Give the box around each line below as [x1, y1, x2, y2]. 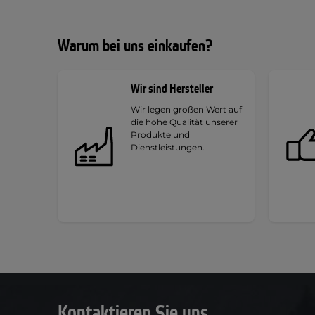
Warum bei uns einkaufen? [58, 35, 212, 57]
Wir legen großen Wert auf [131, 103, 242, 115]
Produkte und [131, 129, 190, 140]
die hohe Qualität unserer [131, 116, 238, 127]
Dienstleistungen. [131, 141, 205, 153]
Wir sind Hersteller [131, 80, 213, 97]
